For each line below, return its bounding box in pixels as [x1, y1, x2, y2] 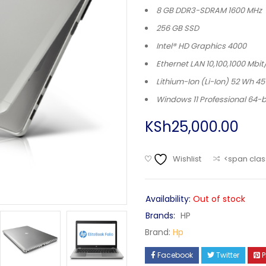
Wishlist [173, 153, 201, 164]
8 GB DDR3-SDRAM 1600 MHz [156, 5, 262, 16]
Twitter [216, 250, 239, 260]
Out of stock [193, 193, 245, 205]
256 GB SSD [156, 23, 199, 34]
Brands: [145, 210, 175, 221]
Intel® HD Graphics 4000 [156, 40, 246, 52]
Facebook [157, 250, 193, 260]
